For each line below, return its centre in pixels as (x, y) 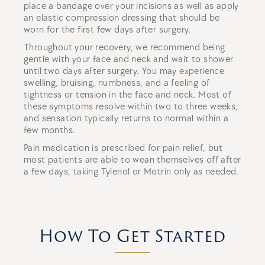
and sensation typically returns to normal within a (126, 119)
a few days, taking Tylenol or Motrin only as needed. (131, 172)
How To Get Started (132, 236)
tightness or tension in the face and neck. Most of (127, 95)
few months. (50, 130)
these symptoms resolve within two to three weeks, (131, 107)
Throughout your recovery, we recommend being (125, 48)
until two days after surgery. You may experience (124, 71)
